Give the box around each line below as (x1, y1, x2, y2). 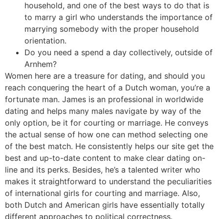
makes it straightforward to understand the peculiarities (5, 176, 212, 187)
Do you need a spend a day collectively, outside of (24, 47, 213, 58)
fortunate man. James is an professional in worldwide (5, 94, 203, 105)
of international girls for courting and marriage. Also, (5, 188, 200, 198)
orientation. (24, 36, 66, 46)
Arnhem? (24, 59, 57, 69)
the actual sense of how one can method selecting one (5, 130, 208, 140)
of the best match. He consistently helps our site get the (5, 141, 214, 152)
